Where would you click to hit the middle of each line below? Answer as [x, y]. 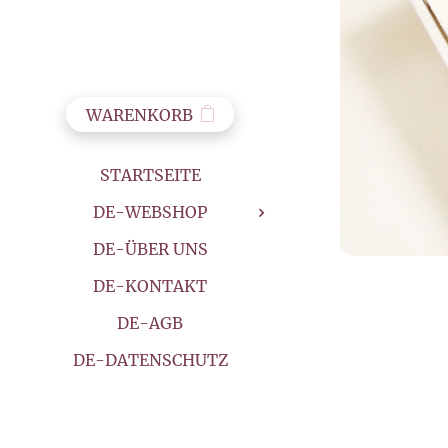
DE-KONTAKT [150, 285]
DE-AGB [150, 322]
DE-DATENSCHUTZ [150, 359]
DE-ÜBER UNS [150, 248]
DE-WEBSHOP [150, 211]
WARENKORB [139, 114]
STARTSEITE [150, 174]
